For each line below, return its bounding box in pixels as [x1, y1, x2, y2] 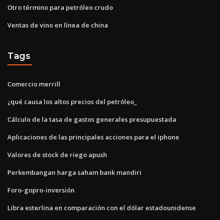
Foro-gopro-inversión [7, 185, 75, 194]
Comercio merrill [7, 79, 60, 88]
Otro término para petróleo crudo [7, 2, 113, 12]
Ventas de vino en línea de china [7, 20, 108, 29]
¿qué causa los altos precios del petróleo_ [7, 97, 137, 106]
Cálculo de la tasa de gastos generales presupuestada [7, 114, 176, 124]
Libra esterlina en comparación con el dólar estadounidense [7, 203, 196, 212]
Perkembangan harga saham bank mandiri [7, 167, 141, 177]
